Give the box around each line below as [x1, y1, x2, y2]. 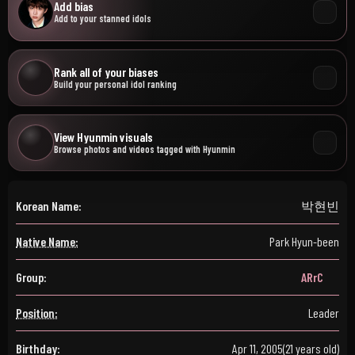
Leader [308, 305, 339, 320]
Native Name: [16, 234, 78, 249]
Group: [16, 269, 47, 284]
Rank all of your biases [54, 64, 158, 79]
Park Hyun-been [269, 234, 339, 249]
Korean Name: [16, 198, 82, 213]
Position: [16, 305, 58, 320]
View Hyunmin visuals [54, 129, 153, 144]
